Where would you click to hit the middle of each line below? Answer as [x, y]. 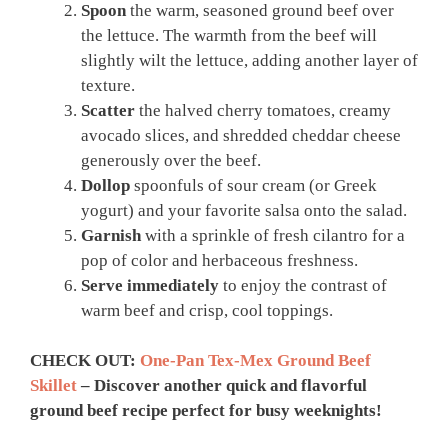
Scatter [108, 110]
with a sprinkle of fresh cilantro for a [273, 235]
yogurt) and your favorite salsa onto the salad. [244, 210]
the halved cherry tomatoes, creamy [263, 110]
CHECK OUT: [85, 361]
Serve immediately [150, 285]
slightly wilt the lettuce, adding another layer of [249, 60]
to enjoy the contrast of [303, 285]
